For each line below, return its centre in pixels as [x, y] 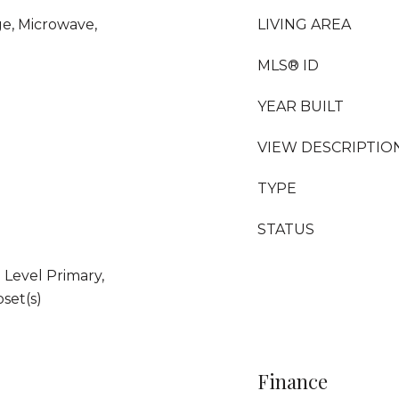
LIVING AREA [304, 24]
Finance [293, 381]
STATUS [286, 229]
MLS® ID [288, 65]
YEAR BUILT [301, 106]
